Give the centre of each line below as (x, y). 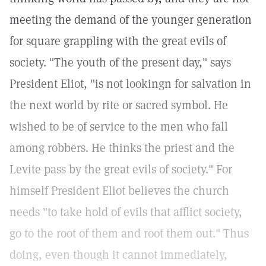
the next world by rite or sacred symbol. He (119, 105)
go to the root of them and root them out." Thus (129, 233)
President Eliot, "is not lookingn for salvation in (130, 84)
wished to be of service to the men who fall (119, 126)
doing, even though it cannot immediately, (118, 255)
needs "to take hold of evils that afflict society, (126, 212)
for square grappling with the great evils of (118, 41)
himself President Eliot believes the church (119, 191)
